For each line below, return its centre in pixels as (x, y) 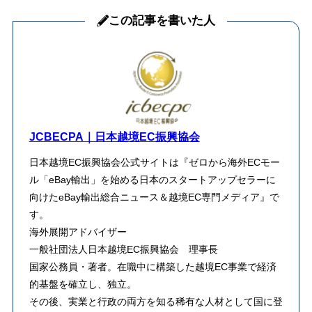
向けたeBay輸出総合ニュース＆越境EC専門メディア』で (154, 197)
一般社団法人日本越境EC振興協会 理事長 (123, 250)
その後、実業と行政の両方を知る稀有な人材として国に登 (156, 302)
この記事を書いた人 (162, 20)
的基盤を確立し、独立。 (83, 284)
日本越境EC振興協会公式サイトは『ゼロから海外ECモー (154, 163)
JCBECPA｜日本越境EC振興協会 (114, 137)
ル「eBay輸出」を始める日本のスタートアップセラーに (152, 180)
